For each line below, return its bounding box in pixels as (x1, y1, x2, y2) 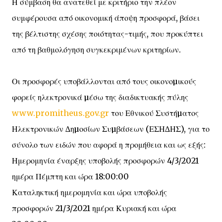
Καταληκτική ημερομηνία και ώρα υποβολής (12, 187, 167, 197)
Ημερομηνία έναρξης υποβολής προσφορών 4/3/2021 (12, 156, 199, 166)
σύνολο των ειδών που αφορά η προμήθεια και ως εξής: (12, 140, 206, 150)
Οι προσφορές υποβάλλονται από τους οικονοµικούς (12, 76, 196, 86)
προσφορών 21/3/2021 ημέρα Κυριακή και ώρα (12, 203, 176, 213)
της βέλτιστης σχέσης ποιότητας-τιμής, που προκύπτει (12, 29, 203, 39)
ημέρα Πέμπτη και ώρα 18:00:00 (12, 171, 129, 181)
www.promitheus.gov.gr (12, 108, 111, 118)
